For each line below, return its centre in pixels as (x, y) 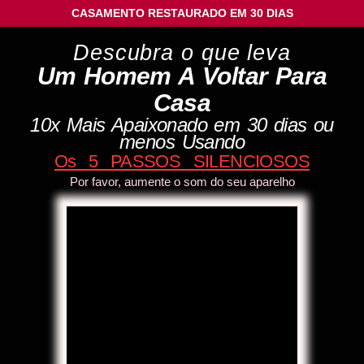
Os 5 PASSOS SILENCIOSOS (182, 161)
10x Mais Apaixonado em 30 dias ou (182, 125)
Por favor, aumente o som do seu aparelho (182, 182)
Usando (213, 142)
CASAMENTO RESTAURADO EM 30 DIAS (182, 13)
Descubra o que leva (182, 53)
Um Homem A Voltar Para (182, 76)
